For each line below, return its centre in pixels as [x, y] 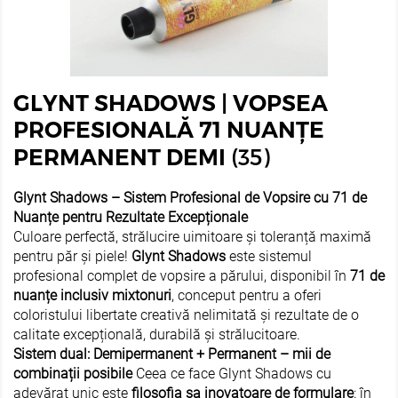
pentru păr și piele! [72, 257]
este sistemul [269, 257]
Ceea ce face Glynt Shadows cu [232, 374]
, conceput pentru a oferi [247, 296]
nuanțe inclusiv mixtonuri [92, 296]
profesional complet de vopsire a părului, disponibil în [182, 276]
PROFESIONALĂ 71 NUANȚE [169, 130]
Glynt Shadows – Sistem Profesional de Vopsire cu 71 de [190, 198]
